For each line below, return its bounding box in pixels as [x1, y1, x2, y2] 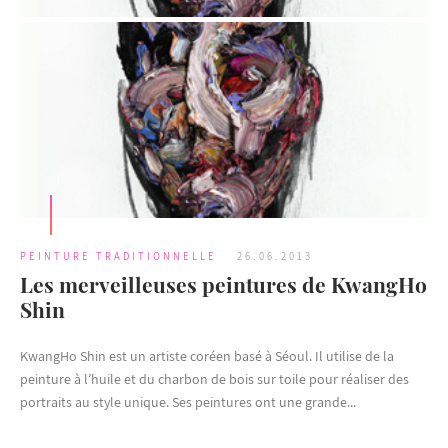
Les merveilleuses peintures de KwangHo [20, 270, 427, 299]
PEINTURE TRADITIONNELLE [20, 249, 217, 264]
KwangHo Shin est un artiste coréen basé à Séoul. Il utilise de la [20, 347, 394, 366]
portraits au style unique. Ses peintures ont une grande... [20, 393, 356, 412]
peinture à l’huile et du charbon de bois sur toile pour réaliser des [20, 370, 409, 389]
